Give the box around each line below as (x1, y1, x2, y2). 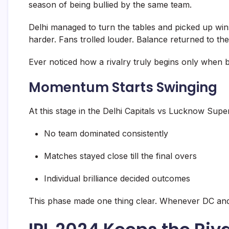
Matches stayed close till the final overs (44, 151, 197, 162)
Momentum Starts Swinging (29, 78, 217, 97)
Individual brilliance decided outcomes (44, 173, 190, 184)
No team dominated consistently (44, 128, 168, 139)
